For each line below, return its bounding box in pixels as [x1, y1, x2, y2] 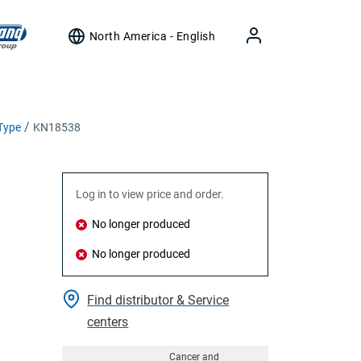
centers [87, 314, 129, 330]
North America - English [89, 30, 215, 43]
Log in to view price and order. [76, 188, 224, 201]
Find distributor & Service [87, 293, 230, 308]
